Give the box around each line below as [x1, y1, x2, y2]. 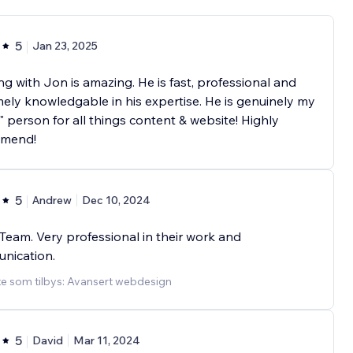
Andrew [32, 193, 72, 208]
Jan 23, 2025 [32, 39, 98, 54]
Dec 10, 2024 [81, 193, 150, 208]
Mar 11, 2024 [72, 333, 140, 348]
